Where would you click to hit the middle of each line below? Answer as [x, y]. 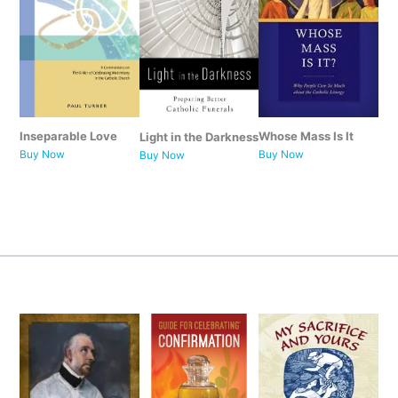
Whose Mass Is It [306, 135]
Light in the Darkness [199, 137]
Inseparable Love [68, 135]
